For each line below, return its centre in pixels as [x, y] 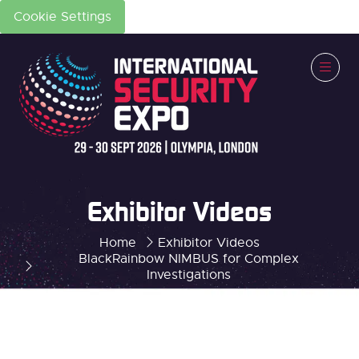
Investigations [188, 275]
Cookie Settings [63, 17]
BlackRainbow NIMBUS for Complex [188, 259]
